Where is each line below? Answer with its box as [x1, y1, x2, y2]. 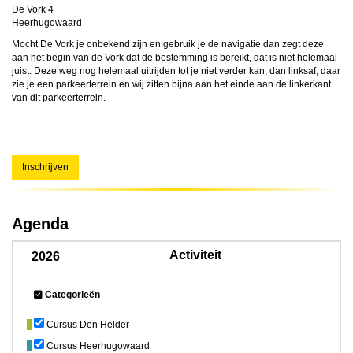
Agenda [12, 215, 69, 232]
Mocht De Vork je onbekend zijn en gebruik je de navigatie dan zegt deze [12, 39, 324, 50]
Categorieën [45, 289, 100, 300]
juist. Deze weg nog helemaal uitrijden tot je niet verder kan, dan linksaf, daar [12, 65, 340, 76]
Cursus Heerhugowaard [46, 340, 150, 351]
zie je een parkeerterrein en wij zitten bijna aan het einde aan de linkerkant [12, 79, 331, 90]
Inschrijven [22, 162, 69, 173]
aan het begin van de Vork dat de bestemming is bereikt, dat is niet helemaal [12, 52, 337, 63]
